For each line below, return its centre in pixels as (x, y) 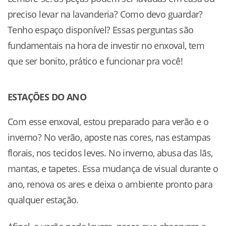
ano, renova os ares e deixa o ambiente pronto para (110, 184)
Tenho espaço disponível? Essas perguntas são (101, 30)
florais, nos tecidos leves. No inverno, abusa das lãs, (110, 153)
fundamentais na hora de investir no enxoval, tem (106, 45)
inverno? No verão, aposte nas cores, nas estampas (109, 137)
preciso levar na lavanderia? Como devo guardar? (105, 14)
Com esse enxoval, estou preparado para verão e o (108, 121)
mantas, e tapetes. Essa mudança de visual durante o (113, 168)
